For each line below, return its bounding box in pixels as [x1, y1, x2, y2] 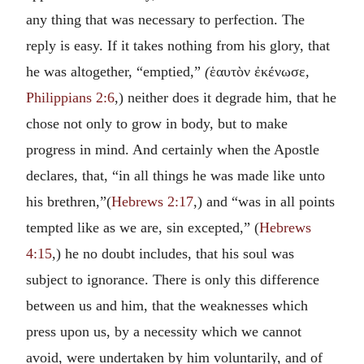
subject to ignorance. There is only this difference [26, 271, 319, 288]
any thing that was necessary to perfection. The [26, 11, 305, 28]
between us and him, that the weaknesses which [26, 297, 308, 314]
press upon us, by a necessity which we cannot [26, 323, 301, 340]
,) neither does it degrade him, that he [115, 89, 336, 106]
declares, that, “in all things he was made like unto [26, 167, 325, 184]
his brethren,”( [26, 193, 111, 210]
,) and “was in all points [193, 193, 335, 210]
